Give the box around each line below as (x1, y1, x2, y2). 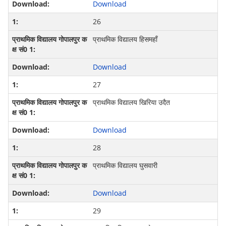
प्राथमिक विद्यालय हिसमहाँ (92, 34, 157, 44)
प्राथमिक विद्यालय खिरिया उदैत (92, 97, 170, 107)
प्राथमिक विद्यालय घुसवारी (92, 160, 157, 171)
